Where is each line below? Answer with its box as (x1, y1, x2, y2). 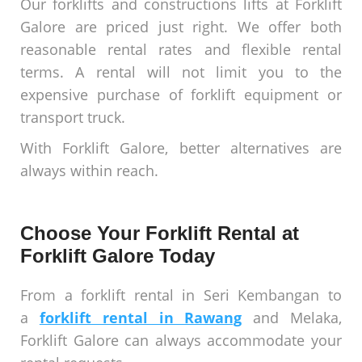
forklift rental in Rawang (39, 308, 242, 328)
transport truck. (20, 107, 125, 128)
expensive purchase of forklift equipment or (20, 85, 342, 105)
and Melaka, (242, 308, 343, 328)
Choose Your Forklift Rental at (20, 222, 299, 245)
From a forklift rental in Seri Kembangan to (20, 285, 342, 305)
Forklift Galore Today (20, 245, 215, 267)
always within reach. (20, 161, 158, 181)
